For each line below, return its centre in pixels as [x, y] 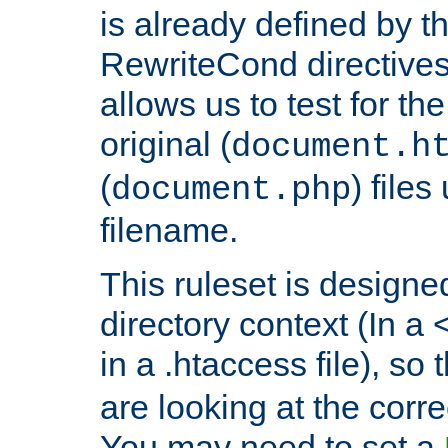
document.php [231, 190]
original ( [165, 144]
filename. [169, 230]
